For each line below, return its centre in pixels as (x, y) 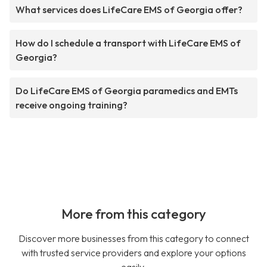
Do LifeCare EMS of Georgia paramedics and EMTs (127, 91)
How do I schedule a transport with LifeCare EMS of (128, 43)
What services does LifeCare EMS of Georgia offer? (129, 10)
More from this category (133, 214)
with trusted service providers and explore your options (133, 253)
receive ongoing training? (72, 105)
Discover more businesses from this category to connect (133, 239)
